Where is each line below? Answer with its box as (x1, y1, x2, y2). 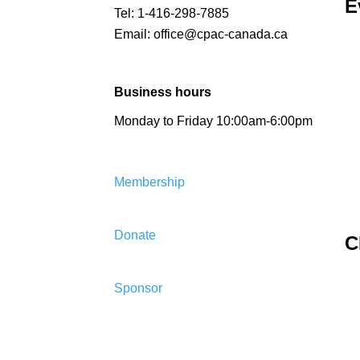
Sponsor (114, 281, 162, 295)
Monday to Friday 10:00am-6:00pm (114, 114, 313, 128)
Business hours (114, 85, 211, 99)
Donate (114, 228, 156, 242)
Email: (114, 27, 153, 41)
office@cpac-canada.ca (153, 27, 288, 41)
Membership (114, 175, 185, 189)
